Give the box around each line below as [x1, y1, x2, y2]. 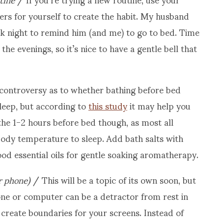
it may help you [127, 92, 191, 119]
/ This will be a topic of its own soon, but [30, 166, 196, 192]
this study [88, 92, 127, 119]
